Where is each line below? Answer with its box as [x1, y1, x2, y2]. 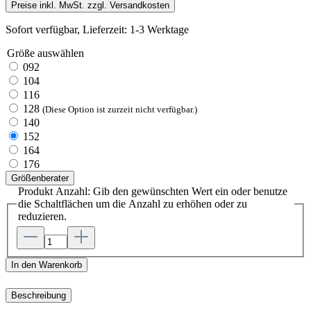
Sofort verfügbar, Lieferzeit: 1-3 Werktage [6, 23, 189, 35]
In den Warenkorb [11, 260, 82, 271]
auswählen [35, 47, 84, 59]
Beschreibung [11, 289, 66, 301]
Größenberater [11, 172, 69, 183]
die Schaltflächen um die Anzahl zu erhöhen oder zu [18, 197, 247, 210]
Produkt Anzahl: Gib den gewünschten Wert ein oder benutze [18, 185, 287, 197]
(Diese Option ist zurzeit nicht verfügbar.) [42, 103, 197, 115]
